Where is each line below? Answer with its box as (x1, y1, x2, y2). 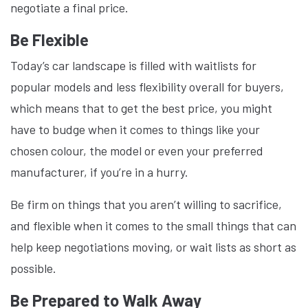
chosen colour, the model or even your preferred (10, 143, 263, 158)
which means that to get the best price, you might (10, 100, 272, 115)
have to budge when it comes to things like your (10, 122, 260, 137)
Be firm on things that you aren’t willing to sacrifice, (10, 197, 282, 212)
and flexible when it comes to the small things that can (10, 218, 296, 233)
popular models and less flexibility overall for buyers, (10, 79, 284, 94)
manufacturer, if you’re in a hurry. (10, 164, 188, 179)
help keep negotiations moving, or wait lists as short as (10, 239, 296, 254)
